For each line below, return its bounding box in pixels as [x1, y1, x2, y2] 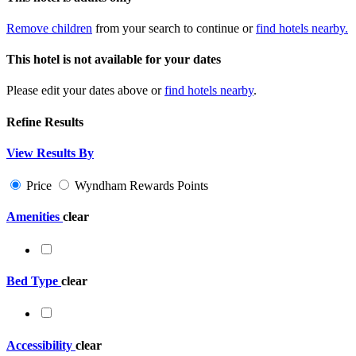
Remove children [6, 21, 92, 35]
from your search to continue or [92, 21, 256, 35]
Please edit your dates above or [6, 83, 164, 98]
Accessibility [6, 338, 72, 352]
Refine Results [6, 114, 83, 129]
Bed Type [6, 274, 58, 288]
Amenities [6, 210, 60, 224]
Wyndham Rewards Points [75, 179, 208, 193]
